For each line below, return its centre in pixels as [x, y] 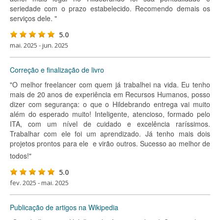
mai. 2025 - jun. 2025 [39, 45]
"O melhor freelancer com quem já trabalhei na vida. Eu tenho [110, 84]
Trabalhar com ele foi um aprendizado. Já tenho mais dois [110, 134]
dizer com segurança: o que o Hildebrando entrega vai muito [110, 104]
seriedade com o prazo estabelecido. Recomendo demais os [110, 8]
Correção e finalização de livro [57, 70]
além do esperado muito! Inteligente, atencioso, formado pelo [110, 114]
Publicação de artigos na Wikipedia [64, 207]
